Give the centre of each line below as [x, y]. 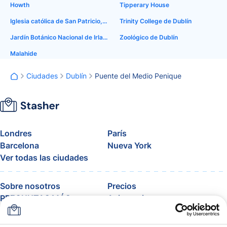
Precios [122, 186]
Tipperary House [144, 5]
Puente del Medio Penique [138, 76]
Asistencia [128, 198]
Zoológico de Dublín [149, 37]
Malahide [24, 53]
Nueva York [129, 145]
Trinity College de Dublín [156, 21]
